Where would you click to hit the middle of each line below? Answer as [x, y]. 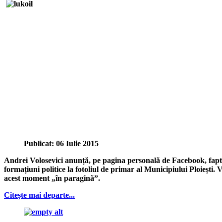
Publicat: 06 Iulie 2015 [61, 144]
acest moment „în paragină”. [52, 178]
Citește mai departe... [39, 195]
